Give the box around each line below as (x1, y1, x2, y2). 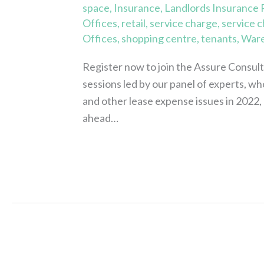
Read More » (82, 144, 141, 158)
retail (121, 16, 146, 29)
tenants (201, 31, 237, 45)
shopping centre (121, 31, 197, 45)
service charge (150, 16, 218, 29)
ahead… (82, 111, 119, 125)
